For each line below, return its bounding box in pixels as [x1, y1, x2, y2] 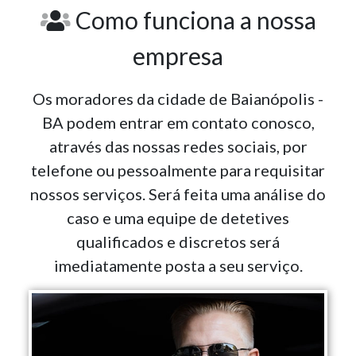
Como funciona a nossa [70, 6, 316, 35]
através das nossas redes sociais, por [48, 137, 308, 157]
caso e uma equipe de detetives [67, 208, 289, 228]
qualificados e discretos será [76, 232, 280, 252]
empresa [133, 41, 223, 71]
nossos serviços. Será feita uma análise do [30, 184, 326, 204]
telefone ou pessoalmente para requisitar [31, 161, 325, 180]
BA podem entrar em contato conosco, [41, 113, 315, 133]
